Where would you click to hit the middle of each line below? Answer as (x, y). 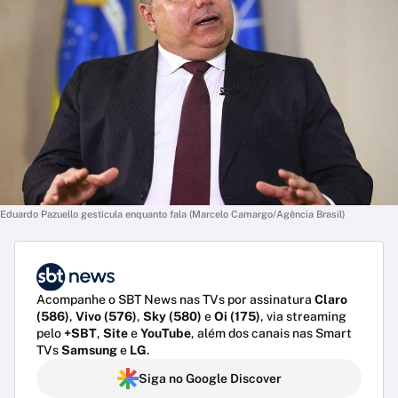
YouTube (166, 334)
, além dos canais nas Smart (271, 334)
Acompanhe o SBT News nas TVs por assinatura (175, 300)
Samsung (89, 350)
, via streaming (303, 317)
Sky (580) (172, 317)
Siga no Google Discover (210, 379)
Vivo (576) (106, 317)
